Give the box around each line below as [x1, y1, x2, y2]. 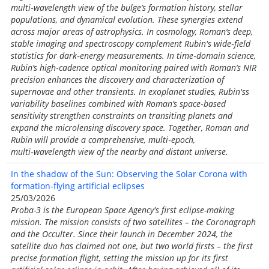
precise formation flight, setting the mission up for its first [11, 252, 228, 264]
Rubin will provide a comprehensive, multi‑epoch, [11, 134, 195, 145]
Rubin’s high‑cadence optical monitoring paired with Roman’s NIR [11, 62, 256, 73]
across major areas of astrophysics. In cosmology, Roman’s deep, [11, 26, 253, 37]
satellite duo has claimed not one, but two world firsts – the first [11, 240, 253, 252]
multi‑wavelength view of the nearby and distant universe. [11, 146, 228, 157]
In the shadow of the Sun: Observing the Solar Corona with [11, 168, 247, 180]
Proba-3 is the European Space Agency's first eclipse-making [11, 204, 234, 216]
